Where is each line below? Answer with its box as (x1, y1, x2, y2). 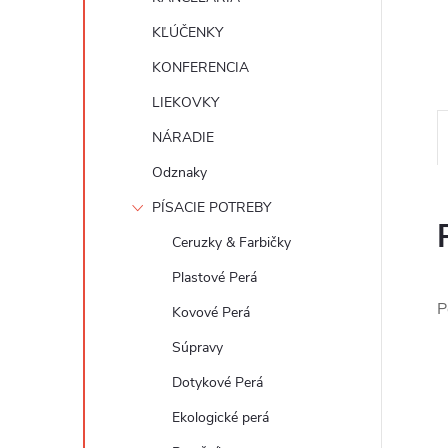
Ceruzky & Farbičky (172, 233, 291, 252)
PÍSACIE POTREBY (152, 198, 271, 217)
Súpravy (172, 338, 223, 357)
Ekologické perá (172, 408, 269, 427)
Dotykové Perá (172, 373, 263, 392)
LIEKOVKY (152, 93, 219, 112)
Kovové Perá (172, 303, 250, 322)
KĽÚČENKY (152, 23, 223, 42)
